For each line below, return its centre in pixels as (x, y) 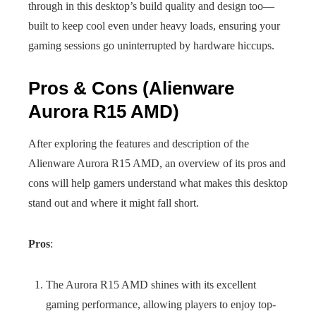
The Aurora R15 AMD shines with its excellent (151, 285)
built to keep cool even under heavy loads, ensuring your (154, 26)
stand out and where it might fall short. (114, 203)
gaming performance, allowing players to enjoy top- (161, 304)
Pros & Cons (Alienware (131, 88)
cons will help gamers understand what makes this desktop (158, 183)
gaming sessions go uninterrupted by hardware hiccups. (151, 45)
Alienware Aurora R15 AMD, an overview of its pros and (157, 163)
